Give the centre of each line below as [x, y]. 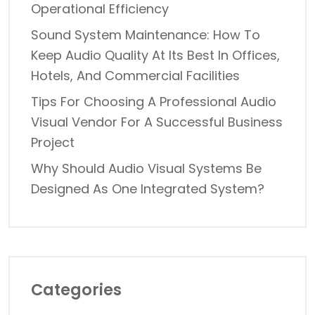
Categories [76, 289]
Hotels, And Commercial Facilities [135, 75]
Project [53, 142]
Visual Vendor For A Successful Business [157, 122]
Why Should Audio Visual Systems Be [146, 168]
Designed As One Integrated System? [148, 188]
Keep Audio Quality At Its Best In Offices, [155, 55]
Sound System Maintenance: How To [146, 34]
